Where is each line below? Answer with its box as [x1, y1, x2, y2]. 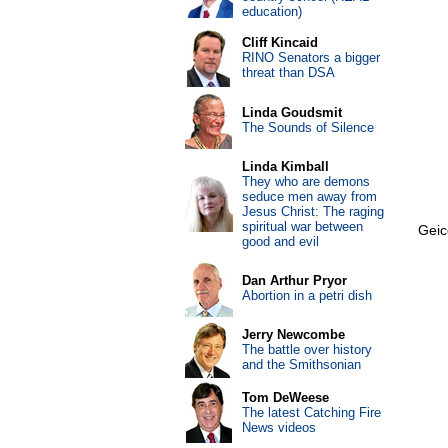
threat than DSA [241, 65, 335, 80]
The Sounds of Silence [241, 120, 374, 135]
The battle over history [241, 342, 372, 357]
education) [241, 4, 302, 19]
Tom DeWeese [241, 390, 329, 405]
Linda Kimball [241, 159, 329, 174]
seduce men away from [241, 189, 377, 204]
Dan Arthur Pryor [241, 273, 347, 288]
